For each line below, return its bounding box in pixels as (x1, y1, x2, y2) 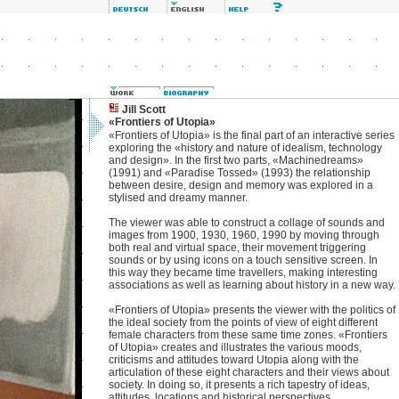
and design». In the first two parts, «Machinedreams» (109, 154, 363, 167)
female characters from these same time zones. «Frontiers (109, 329, 387, 341)
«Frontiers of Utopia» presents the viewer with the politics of (109, 304, 395, 316)
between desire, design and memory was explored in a (109, 179, 373, 191)
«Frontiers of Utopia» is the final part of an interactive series (109, 129, 395, 142)
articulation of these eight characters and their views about (109, 366, 389, 379)
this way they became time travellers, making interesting (109, 266, 378, 279)
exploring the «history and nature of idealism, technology (109, 142, 382, 154)
